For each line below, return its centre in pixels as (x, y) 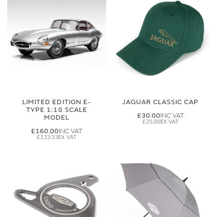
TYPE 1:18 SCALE (57, 110)
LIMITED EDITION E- (57, 102)
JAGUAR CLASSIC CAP (160, 102)
